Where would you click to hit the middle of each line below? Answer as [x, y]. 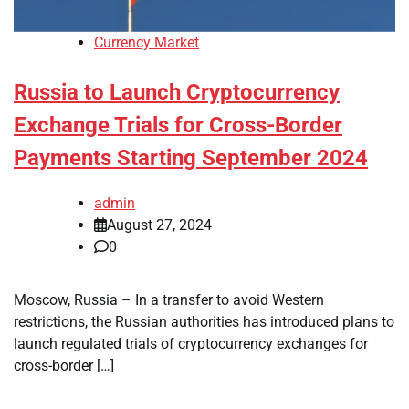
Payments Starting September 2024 [191, 158]
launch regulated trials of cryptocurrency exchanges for [191, 344]
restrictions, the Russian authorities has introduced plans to [204, 322]
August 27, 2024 [159, 225]
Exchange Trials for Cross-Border [178, 126]
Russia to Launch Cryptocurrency [177, 93]
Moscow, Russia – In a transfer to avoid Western [169, 300]
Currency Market [147, 43]
